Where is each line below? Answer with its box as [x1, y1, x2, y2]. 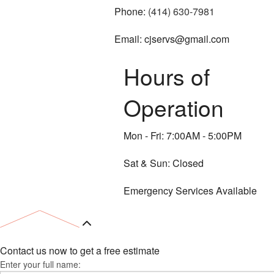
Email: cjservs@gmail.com [114, 31, 229, 46]
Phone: [114, 4, 148, 18]
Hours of [124, 59, 210, 92]
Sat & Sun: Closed [124, 155, 204, 170]
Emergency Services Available [124, 183, 257, 198]
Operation [124, 91, 224, 124]
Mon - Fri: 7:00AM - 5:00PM [124, 128, 242, 143]
